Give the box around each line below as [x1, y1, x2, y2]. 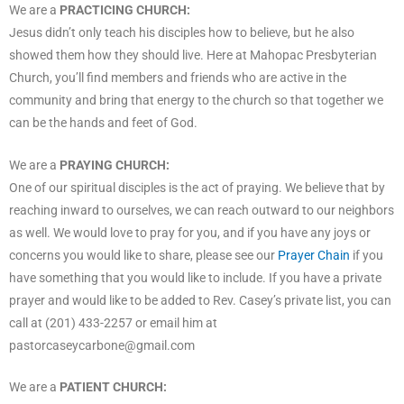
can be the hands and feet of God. [9, 115, 197, 130]
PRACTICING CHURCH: [60, 2, 190, 17]
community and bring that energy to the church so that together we [9, 92, 383, 107]
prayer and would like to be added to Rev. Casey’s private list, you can [9, 292, 391, 308]
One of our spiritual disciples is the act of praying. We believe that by [9, 179, 385, 195]
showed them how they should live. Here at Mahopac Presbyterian [9, 47, 377, 62]
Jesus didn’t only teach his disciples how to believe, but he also [9, 24, 354, 40]
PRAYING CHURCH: [60, 157, 170, 172]
